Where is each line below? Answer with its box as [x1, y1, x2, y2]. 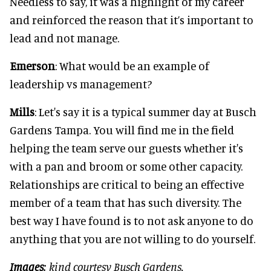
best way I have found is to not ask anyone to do [10, 214, 253, 227]
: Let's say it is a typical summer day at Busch [34, 105, 256, 119]
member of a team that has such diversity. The [10, 195, 241, 209]
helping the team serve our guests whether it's [10, 141, 243, 155]
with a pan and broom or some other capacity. [10, 159, 243, 173]
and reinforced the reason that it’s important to [10, 13, 253, 27]
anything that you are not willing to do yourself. [10, 232, 255, 246]
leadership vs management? [10, 77, 152, 91]
